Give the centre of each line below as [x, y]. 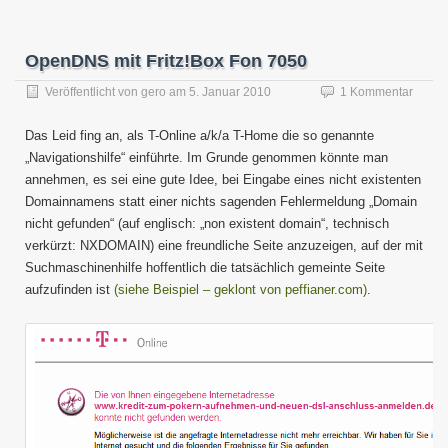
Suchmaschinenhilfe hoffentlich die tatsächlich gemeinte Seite [205, 267]
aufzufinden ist [69, 289]
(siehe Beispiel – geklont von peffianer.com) [240, 289]
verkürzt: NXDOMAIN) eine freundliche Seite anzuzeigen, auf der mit [224, 245]
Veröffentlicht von [93, 92]
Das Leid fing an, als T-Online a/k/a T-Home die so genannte [199, 135]
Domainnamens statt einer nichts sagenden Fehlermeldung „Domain [221, 201]
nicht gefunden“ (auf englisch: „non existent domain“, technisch [207, 223]
